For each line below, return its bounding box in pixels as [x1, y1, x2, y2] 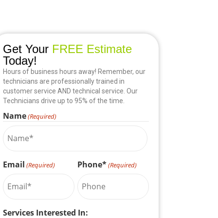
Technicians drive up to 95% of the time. [2, 96, 125, 105]
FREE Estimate [48, 42, 132, 55]
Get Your [2, 42, 49, 55]
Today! [2, 54, 37, 67]
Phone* [77, 159, 107, 170]
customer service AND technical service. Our [2, 87, 138, 95]
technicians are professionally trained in [2, 77, 125, 85]
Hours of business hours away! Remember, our [2, 67, 145, 75]
